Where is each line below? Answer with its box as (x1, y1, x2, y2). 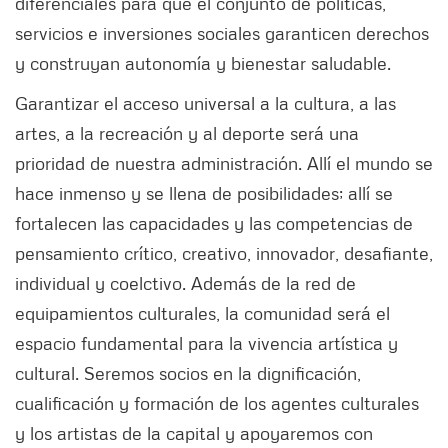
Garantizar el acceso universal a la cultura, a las (15, 91, 396, 114)
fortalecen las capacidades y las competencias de (15, 211, 413, 234)
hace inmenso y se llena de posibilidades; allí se (15, 181, 393, 204)
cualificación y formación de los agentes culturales (15, 391, 419, 414)
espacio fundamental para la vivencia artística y (15, 331, 398, 354)
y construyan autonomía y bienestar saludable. (15, 51, 396, 74)
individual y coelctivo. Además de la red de (15, 271, 356, 294)
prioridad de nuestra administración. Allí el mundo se (15, 151, 433, 174)
